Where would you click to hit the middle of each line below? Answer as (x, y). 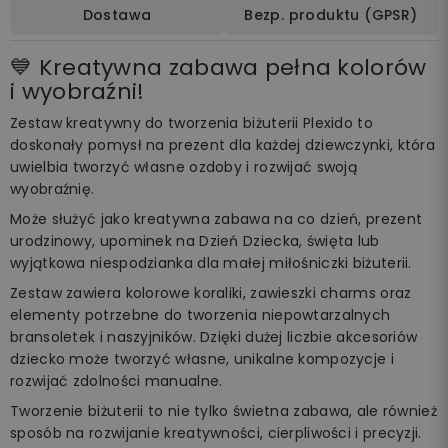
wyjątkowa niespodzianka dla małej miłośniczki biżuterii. (211, 262)
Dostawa (117, 14)
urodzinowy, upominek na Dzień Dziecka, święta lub (195, 240)
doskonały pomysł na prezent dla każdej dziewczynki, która (223, 144)
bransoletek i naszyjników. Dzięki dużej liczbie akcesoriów (214, 336)
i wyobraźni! (77, 91)
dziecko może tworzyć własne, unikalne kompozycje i (202, 358)
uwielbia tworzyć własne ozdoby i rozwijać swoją (184, 166)
